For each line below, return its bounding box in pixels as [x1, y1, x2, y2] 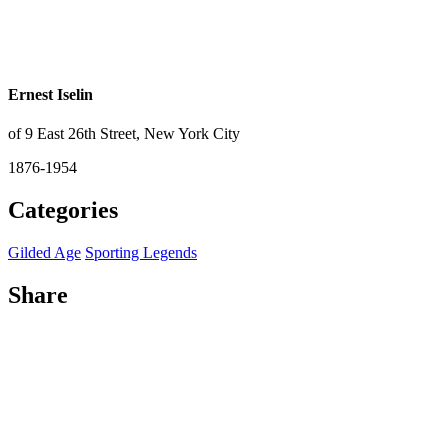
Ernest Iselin [8, 86, 93, 104]
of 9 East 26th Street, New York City [8, 125, 240, 143]
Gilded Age [8, 244, 81, 262]
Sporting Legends [85, 244, 197, 262]
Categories [8, 197, 118, 224]
